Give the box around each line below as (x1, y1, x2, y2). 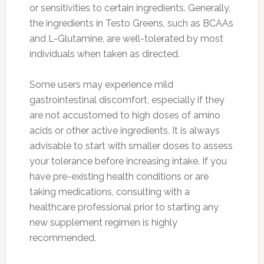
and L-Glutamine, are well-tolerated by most (29, 32, 223, 44)
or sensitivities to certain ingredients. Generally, (29, 2, 230, 14)
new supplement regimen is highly (29, 216, 177, 228)
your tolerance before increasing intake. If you (29, 155, 227, 167)
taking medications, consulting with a (29, 186, 190, 197)
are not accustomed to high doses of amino (29, 109, 220, 121)
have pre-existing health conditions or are (29, 170, 209, 182)
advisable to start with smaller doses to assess (29, 140, 233, 151)
